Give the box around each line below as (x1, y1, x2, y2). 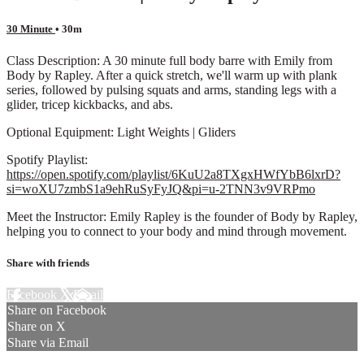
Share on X (7, 319, 66, 334)
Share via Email (7, 336, 89, 350)
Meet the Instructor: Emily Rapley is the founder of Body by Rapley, (6, 209, 357, 223)
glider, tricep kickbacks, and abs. (6, 97, 173, 111)
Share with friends (6, 257, 89, 270)
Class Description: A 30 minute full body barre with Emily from (6, 53, 332, 67)
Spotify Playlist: (6, 152, 88, 167)
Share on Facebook (7, 303, 106, 318)
